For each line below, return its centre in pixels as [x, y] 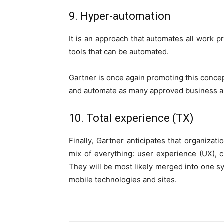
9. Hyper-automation [120, 16]
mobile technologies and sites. [123, 180]
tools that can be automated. [119, 52]
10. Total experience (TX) [131, 118]
